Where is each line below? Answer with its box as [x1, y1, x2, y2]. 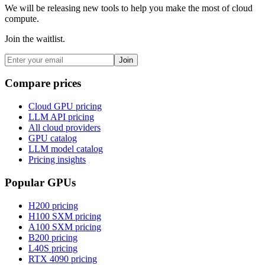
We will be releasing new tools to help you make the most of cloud [5, 2, 253, 13]
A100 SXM [28, 221, 73, 232]
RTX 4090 [28, 253, 69, 264]
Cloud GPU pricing [28, 101, 102, 112]
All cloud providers [28, 122, 101, 133]
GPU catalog [28, 133, 77, 144]
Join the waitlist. [5, 33, 65, 44]
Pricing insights [28, 154, 86, 165]
